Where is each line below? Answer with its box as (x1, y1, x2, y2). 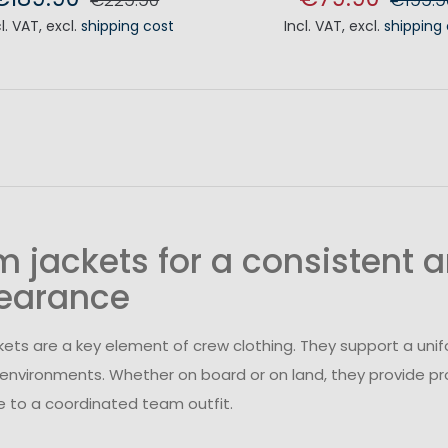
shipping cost (81, 16, 175, 37)
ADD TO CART (15, 41, 161, 70)
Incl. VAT (283, 16, 342, 37)
